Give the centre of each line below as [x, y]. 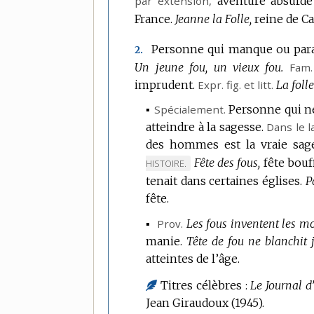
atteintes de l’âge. [193, 259]
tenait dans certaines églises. [224, 181]
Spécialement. [190, 110]
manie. [164, 241]
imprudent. [165, 84]
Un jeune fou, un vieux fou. [209, 67]
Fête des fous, [227, 163]
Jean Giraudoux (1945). [205, 303]
